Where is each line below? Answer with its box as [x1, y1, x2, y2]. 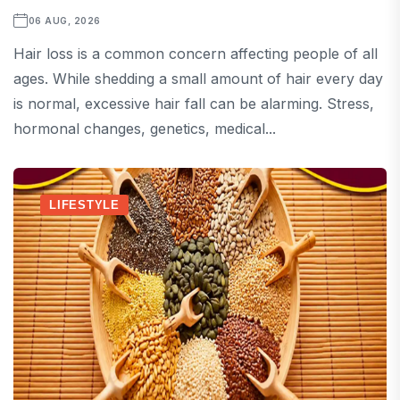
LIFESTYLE [49, 198, 121, 212]
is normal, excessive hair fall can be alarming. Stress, [13, 95, 374, 113]
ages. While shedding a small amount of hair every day [13, 70, 383, 88]
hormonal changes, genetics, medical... [13, 120, 276, 138]
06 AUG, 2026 [28, 15, 101, 27]
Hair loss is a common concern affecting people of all [13, 45, 378, 63]
